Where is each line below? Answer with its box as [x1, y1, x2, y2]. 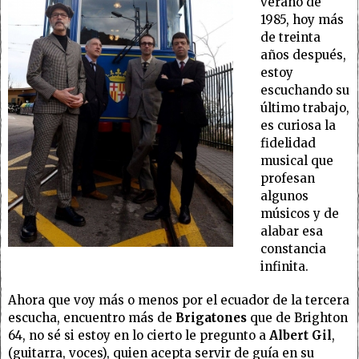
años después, [260, 47, 346, 63]
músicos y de [260, 206, 339, 221]
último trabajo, [260, 100, 349, 115]
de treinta [260, 30, 321, 45]
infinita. [260, 259, 309, 274]
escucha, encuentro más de [8, 310, 175, 325]
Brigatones [175, 310, 247, 325]
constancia [260, 241, 326, 256]
